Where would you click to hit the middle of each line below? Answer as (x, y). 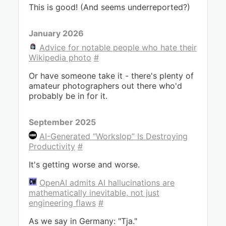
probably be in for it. (68, 96)
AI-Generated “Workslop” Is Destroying (113, 136)
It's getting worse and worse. (84, 164)
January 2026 (56, 33)
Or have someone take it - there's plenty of (111, 76)
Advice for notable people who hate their (118, 47)
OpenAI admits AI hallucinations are (107, 183)
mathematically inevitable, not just (94, 193)
